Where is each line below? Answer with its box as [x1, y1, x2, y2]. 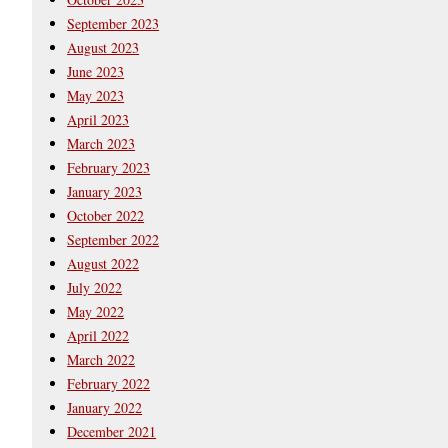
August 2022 [67, 253, 140, 273]
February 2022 [67, 373, 151, 393]
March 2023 [67, 133, 136, 153]
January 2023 [67, 181, 143, 201]
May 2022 [67, 301, 125, 321]
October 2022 [67, 205, 145, 225]
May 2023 [67, 85, 125, 105]
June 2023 [67, 61, 125, 81]
